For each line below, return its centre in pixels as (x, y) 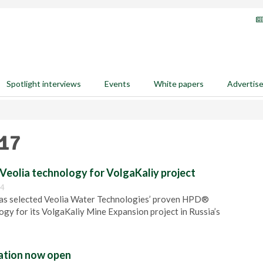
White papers (179, 84)
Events (117, 84)
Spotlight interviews (44, 84)
